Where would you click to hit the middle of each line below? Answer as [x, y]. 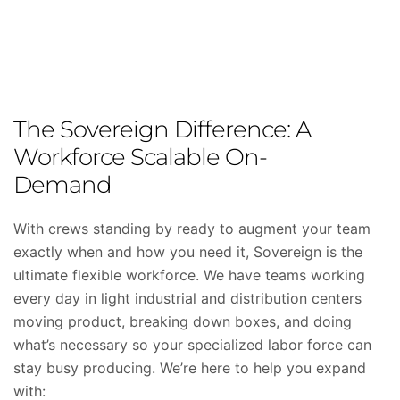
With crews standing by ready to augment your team [192, 229]
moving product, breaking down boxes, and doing [183, 321]
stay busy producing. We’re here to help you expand [190, 368]
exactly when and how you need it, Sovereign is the [188, 252]
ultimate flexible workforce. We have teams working [189, 275]
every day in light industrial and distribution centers [187, 298]
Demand [62, 185]
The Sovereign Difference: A [162, 129]
